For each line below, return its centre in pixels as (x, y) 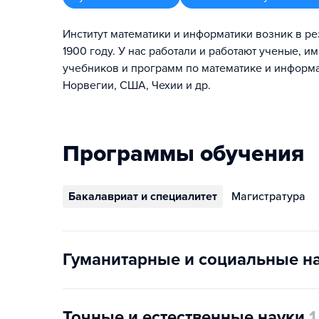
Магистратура (268, 197)
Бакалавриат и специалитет (143, 197)
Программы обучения (183, 154)
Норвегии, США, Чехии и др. (137, 85)
